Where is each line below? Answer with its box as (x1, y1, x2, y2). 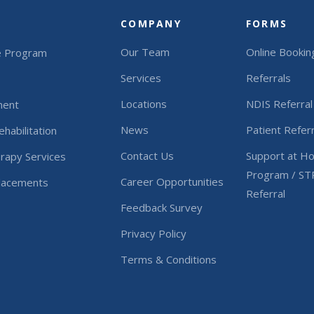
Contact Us (120, 148, 174, 163)
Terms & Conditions (120, 252, 217, 266)
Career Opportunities (120, 174, 224, 189)
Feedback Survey (120, 200, 203, 214)
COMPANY (120, 16, 182, 30)
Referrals (245, 70, 291, 85)
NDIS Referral (245, 96, 313, 111)
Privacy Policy (120, 226, 186, 240)
